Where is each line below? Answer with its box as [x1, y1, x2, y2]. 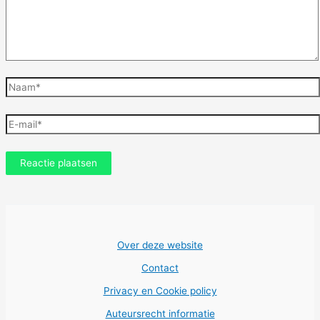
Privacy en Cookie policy [103, 284, 217, 296]
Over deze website [117, 239, 203, 251]
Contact [141, 261, 179, 274]
